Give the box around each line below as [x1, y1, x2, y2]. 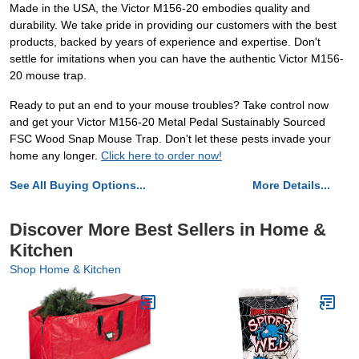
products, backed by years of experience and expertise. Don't [10, 35, 321, 49]
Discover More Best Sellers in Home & [10, 220, 326, 240]
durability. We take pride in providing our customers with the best [10, 18, 337, 32]
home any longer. [10, 149, 101, 163]
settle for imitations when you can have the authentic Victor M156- [10, 52, 344, 66]
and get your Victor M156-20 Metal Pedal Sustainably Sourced [10, 115, 325, 129]
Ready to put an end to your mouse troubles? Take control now [10, 99, 329, 112]
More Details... [252, 179, 330, 192]
